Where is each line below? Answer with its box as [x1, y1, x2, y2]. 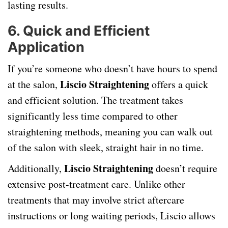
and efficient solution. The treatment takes [8, 93, 183, 107]
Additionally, [8, 161, 64, 175]
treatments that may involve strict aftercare [8, 193, 184, 207]
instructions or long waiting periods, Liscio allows [8, 209, 215, 222]
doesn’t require [153, 161, 217, 175]
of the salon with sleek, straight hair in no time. [8, 140, 204, 154]
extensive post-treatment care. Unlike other [8, 177, 185, 191]
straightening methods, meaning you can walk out [8, 125, 213, 138]
